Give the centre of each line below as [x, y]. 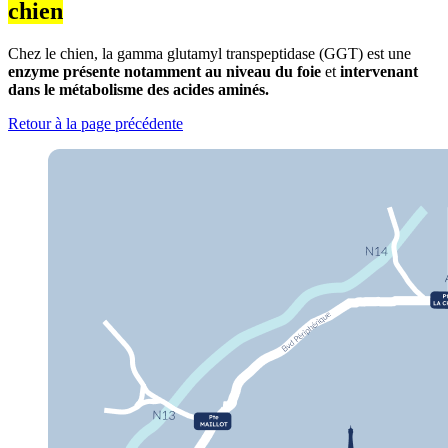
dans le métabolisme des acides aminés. [140, 89]
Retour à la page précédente [95, 123]
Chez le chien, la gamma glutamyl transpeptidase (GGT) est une [209, 53]
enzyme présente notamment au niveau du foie [164, 71]
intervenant [377, 71]
